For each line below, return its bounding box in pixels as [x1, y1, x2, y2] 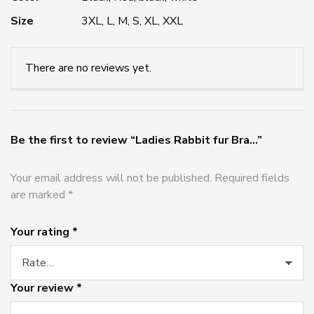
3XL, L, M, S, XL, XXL [81, 13, 183, 29]
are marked [11, 187, 68, 203]
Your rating [11, 224, 72, 240]
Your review [11, 280, 76, 296]
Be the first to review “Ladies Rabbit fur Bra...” [11, 132, 262, 149]
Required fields [214, 170, 289, 186]
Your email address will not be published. [11, 170, 212, 186]
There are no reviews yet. [25, 60, 151, 76]
